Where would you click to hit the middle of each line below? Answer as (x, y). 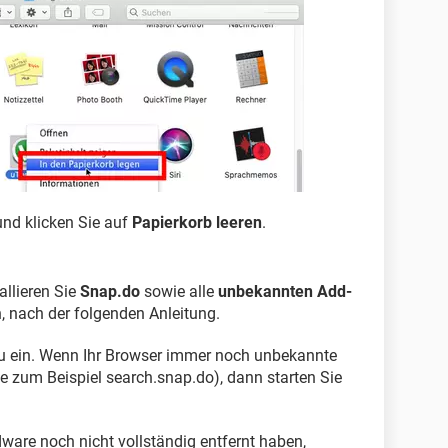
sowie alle (179, 291)
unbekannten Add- (285, 291)
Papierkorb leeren (197, 222)
